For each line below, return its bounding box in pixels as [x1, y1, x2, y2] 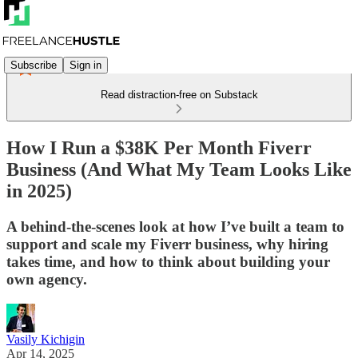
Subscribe [10, 58, 57, 71]
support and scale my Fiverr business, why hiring [6, 235, 328, 253]
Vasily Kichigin [6, 332, 85, 346]
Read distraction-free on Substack [100, 89, 258, 101]
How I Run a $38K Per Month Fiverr [6, 137, 312, 158]
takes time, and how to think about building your [6, 253, 330, 270]
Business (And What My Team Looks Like [6, 158, 352, 180]
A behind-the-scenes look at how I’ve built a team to [6, 217, 344, 235]
